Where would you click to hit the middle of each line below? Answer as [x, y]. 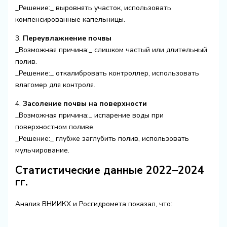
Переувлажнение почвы [67, 38]
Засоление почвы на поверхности [85, 103]
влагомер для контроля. [55, 85]
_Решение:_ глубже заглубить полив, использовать [102, 138]
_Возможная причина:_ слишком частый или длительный [111, 50]
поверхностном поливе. [55, 127]
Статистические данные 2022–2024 [109, 171]
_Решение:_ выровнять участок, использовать [93, 8]
